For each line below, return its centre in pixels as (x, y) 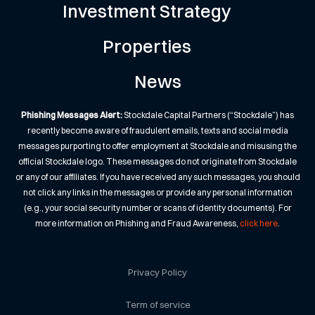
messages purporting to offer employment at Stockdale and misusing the (157, 146)
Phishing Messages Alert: (72, 115)
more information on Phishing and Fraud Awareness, (137, 224)
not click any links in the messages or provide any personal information (157, 193)
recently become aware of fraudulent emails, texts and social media (157, 131)
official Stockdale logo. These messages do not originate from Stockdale (157, 162)
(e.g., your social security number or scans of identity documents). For (157, 208)
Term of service (157, 305)
